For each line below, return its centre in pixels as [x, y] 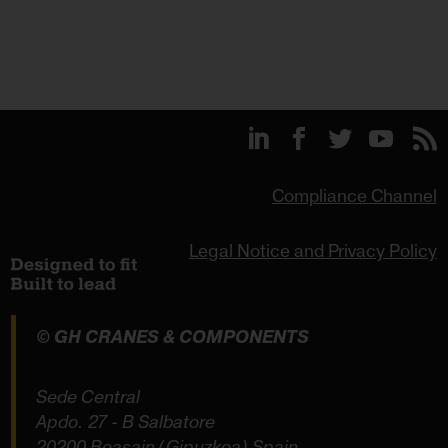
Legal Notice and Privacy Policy [312, 252]
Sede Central [88, 397]
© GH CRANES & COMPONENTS [173, 337]
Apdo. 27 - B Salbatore [126, 422]
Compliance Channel [354, 197]
